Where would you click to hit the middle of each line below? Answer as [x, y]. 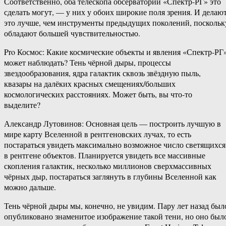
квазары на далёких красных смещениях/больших [90, 84]
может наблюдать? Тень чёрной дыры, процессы [88, 63]
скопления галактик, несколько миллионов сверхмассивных [108, 166]
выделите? [22, 105]
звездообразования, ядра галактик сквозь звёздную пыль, [102, 73]
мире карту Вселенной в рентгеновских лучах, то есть [98, 134]
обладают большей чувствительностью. [72, 33]
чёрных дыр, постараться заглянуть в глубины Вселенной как [110, 177]
